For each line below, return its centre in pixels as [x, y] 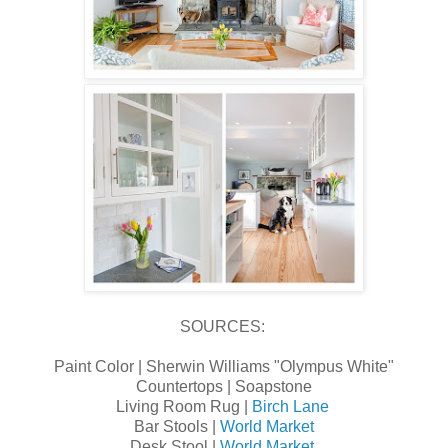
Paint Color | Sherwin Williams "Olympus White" [224, 367]
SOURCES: [224, 327]
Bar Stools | [177, 427]
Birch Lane [292, 407]
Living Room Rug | [183, 407]
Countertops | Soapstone [224, 387]
